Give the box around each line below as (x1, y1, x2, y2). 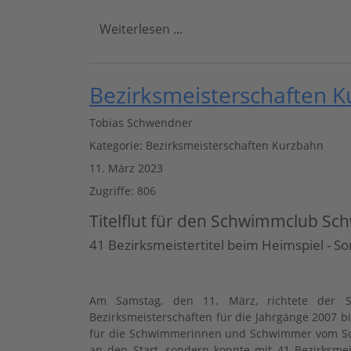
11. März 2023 (89, 160, 163, 175)
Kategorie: (89, 137, 146, 153)
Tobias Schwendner (89, 114, 193, 130)
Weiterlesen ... (100, 20, 183, 38)
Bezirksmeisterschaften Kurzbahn (146, 137, 324, 153)
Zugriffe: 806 (89, 183, 156, 198)
